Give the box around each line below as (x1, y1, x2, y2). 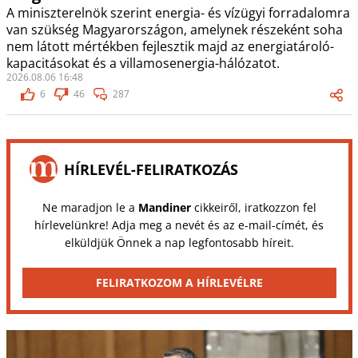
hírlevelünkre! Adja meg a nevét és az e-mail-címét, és (34, 217, 324, 233)
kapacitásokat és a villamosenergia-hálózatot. (6, 54, 280, 73)
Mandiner (137, 200, 191, 216)
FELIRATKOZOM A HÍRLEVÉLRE (95, 275, 263, 291)
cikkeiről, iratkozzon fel (190, 200, 316, 216)
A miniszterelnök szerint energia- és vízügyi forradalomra (6, 4, 350, 22)
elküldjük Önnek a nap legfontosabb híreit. (64, 235, 294, 251)
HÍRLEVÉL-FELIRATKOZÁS (63, 159, 238, 179)
